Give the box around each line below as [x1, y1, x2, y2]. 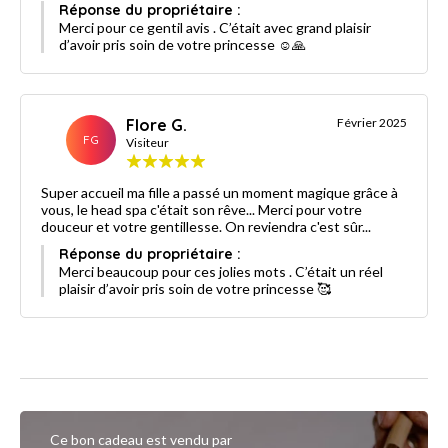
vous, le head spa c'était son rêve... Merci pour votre [41, 200, 362, 218]
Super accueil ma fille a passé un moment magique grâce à [41, 183, 398, 201]
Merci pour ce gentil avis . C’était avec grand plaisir [59, 18, 371, 36]
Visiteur [126, 134, 169, 150]
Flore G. [126, 114, 187, 135]
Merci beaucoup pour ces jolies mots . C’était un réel [59, 262, 383, 280]
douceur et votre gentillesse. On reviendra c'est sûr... [41, 217, 371, 235]
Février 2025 [337, 114, 407, 130]
